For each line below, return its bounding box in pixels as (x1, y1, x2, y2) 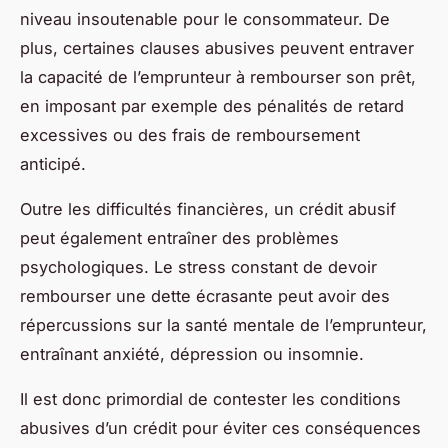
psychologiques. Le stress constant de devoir (20, 256, 377, 277)
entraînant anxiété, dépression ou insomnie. (20, 343, 364, 364)
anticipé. (20, 153, 86, 174)
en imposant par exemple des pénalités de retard (20, 95, 404, 116)
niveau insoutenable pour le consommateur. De (20, 8, 390, 29)
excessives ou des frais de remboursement (20, 124, 360, 145)
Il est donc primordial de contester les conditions (20, 388, 401, 409)
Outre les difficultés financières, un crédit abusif (20, 198, 396, 219)
